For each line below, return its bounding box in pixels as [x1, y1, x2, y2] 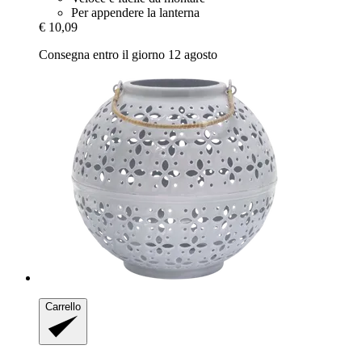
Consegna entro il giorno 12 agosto [39, 47, 217, 61]
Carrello [45, 300, 81, 313]
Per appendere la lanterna [71, 5, 200, 19]
